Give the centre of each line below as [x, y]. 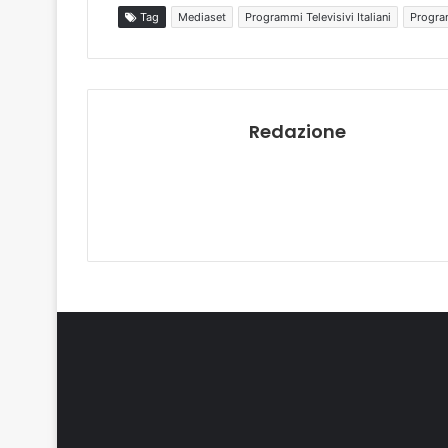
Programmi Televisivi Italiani [318, 17]
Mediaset [202, 17]
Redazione [297, 132]
